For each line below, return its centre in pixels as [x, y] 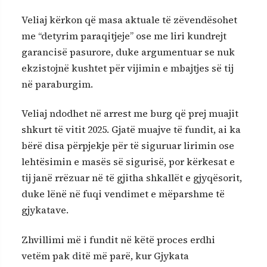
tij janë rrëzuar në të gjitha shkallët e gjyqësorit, [132, 178]
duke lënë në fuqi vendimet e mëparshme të [123, 194]
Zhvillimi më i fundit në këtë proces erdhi [118, 239]
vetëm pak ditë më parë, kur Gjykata [105, 255]
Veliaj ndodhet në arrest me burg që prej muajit [130, 114]
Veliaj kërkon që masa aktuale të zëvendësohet [129, 20]
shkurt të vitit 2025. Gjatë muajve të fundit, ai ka [131, 130]
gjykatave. [45, 210]
